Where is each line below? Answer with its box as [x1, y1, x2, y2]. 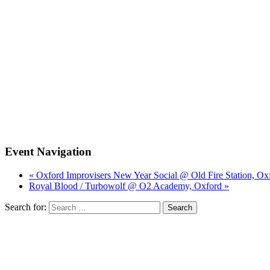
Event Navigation [5, 145, 92, 159]
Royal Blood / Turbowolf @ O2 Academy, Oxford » [29, 180, 229, 191]
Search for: [5, 201, 46, 212]
